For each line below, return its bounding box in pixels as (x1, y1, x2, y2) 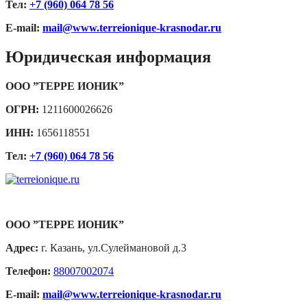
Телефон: (5, 265, 51, 277)
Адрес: (5, 241, 38, 254)
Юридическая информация (5, 47, 211, 66)
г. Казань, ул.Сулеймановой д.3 (38, 241, 186, 254)
